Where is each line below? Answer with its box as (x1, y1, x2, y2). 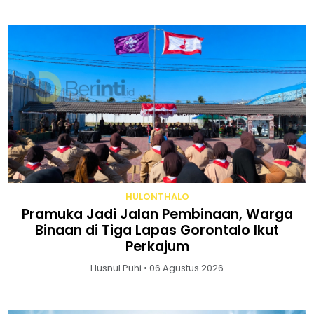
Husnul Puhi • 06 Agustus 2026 (90, 262, 224, 275)
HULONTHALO (125, 191, 189, 203)
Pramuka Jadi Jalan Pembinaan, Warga (21, 205, 293, 224)
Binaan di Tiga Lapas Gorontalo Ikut (35, 221, 279, 240)
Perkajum (125, 237, 189, 257)
